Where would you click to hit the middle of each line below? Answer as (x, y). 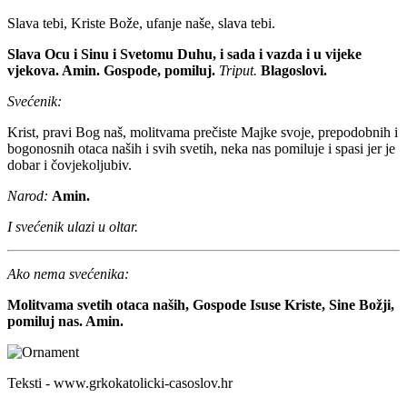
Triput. (238, 70)
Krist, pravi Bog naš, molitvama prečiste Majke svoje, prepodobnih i (203, 132)
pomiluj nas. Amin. (65, 321)
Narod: (28, 195)
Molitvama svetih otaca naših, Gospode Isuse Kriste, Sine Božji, (201, 304)
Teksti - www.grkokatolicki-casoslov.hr (120, 382)
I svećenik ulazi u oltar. (73, 226)
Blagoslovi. (294, 70)
